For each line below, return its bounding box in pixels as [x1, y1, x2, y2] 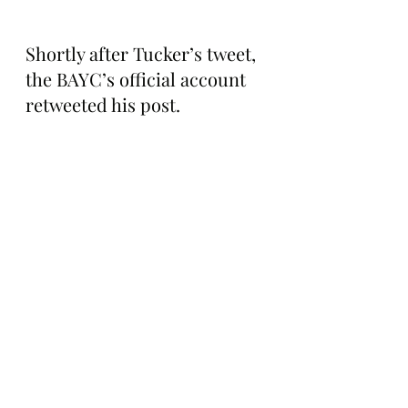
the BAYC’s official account [25, 66, 250, 92]
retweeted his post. [25, 92, 180, 117]
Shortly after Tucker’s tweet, [25, 41, 260, 66]
